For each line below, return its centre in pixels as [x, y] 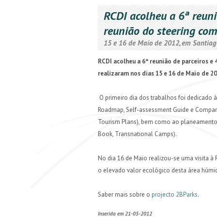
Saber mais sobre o [125, 194]
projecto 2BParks [175, 194]
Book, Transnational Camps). [137, 134]
